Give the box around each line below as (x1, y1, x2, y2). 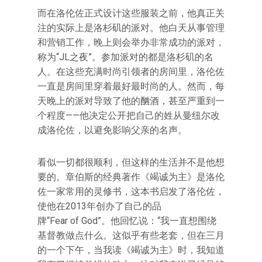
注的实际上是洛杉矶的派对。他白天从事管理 (37, 22, 225, 33)
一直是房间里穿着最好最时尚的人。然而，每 (37, 81, 225, 92)
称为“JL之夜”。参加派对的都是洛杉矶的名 (37, 51, 213, 63)
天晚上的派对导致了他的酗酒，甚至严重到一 (37, 95, 225, 106)
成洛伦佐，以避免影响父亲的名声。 (37, 125, 187, 136)
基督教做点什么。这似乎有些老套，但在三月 (37, 230, 225, 241)
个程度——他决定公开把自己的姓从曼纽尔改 (37, 110, 220, 121)
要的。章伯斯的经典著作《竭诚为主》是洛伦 (37, 171, 225, 182)
